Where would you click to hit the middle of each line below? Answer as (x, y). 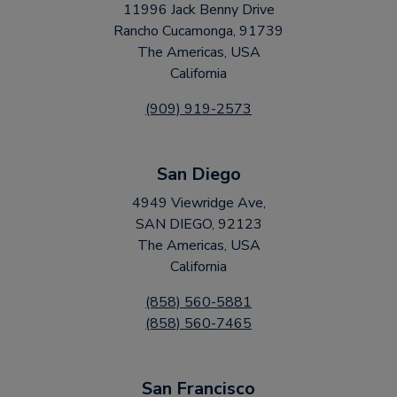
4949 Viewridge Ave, (198, 203)
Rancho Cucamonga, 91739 (198, 31)
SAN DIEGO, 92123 (198, 224)
